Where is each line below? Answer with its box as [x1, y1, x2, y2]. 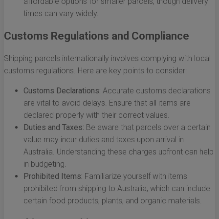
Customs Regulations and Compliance [4, 30, 189, 43]
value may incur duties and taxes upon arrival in [23, 135, 184, 145]
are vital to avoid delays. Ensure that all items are [23, 98, 191, 108]
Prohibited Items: [23, 172, 83, 181]
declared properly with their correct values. [23, 110, 170, 120]
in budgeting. [23, 159, 66, 169]
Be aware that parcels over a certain [84, 123, 211, 132]
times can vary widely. [23, 9, 99, 19]
